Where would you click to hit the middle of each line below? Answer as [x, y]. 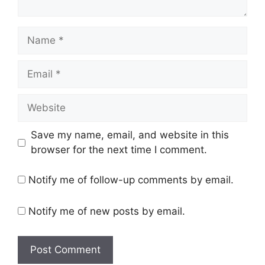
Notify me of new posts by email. [107, 211]
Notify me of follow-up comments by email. [131, 180]
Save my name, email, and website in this [130, 135]
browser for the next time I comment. [119, 150]
